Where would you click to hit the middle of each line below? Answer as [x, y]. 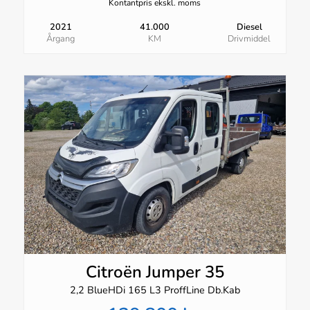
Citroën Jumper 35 [155, 272]
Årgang [61, 38]
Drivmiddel [249, 38]
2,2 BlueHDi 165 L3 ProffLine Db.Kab [155, 290]
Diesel [249, 27]
